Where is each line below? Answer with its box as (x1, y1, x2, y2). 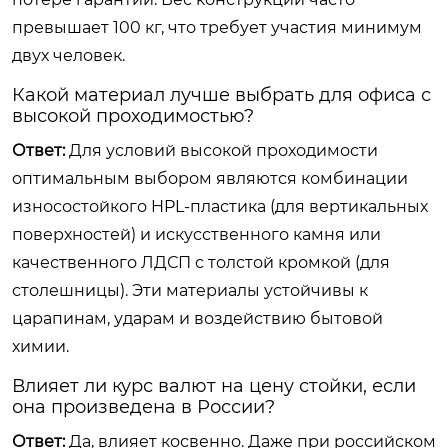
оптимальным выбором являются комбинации (12, 168, 408, 188)
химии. (12, 336, 69, 356)
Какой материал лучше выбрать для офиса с (12, 83, 431, 106)
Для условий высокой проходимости (65, 140, 378, 160)
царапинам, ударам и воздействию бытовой (12, 308, 383, 328)
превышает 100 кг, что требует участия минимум (12, 17, 422, 37)
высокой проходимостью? (12, 104, 254, 127)
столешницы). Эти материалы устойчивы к (12, 280, 368, 300)
